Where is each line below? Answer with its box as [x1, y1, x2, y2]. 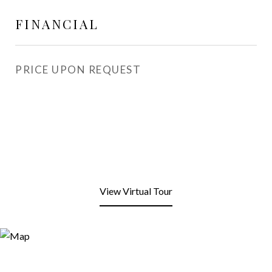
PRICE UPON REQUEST [15, 63, 141, 76]
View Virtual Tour [100, 185, 172, 197]
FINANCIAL [15, 15, 99, 32]
